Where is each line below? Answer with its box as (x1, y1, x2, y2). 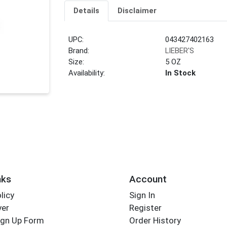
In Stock (165, 68, 196, 78)
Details (73, 6, 99, 16)
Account (129, 173, 167, 185)
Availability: (68, 68, 105, 78)
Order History (129, 215, 181, 226)
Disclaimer (117, 6, 157, 16)
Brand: (68, 46, 90, 56)
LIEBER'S (165, 46, 195, 56)
